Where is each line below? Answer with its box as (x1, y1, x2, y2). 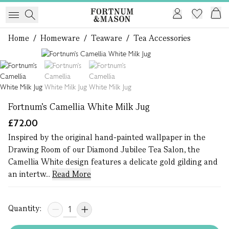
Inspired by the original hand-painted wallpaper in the (8, 132, 205, 143)
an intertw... (8, 169, 52, 179)
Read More (52, 169, 91, 179)
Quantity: (8, 203, 41, 214)
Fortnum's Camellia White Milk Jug (8, 101, 150, 112)
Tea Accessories (133, 33, 191, 43)
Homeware (40, 33, 80, 43)
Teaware (91, 33, 122, 43)
